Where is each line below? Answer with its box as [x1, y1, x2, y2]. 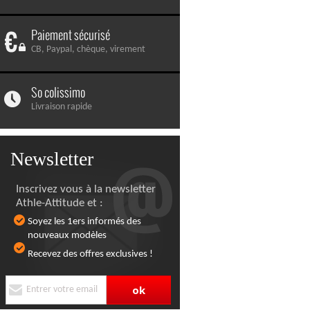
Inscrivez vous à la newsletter [16, 183, 156, 195]
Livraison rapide [31, 101, 92, 112]
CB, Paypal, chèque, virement [31, 44, 145, 55]
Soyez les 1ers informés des [28, 216, 141, 227]
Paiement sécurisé [31, 26, 110, 44]
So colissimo [31, 83, 85, 101]
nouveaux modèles [28, 230, 107, 241]
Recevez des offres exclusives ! [28, 248, 153, 259]
